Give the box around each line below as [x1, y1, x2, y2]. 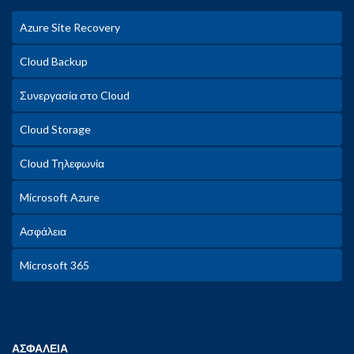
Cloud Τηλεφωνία [20, 156, 104, 170]
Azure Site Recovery [20, 21, 120, 34]
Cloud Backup [20, 55, 88, 68]
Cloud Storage [20, 122, 91, 136]
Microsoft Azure [20, 190, 100, 204]
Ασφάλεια [20, 224, 66, 238]
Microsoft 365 [20, 258, 89, 272]
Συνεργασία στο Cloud [20, 88, 130, 102]
